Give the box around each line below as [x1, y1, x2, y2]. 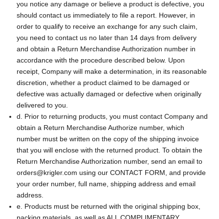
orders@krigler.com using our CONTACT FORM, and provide [17, 168, 206, 176]
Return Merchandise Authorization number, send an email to [17, 157, 202, 165]
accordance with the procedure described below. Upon [17, 56, 185, 64]
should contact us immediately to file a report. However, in [17, 11, 195, 19]
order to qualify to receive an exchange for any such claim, [17, 22, 197, 30]
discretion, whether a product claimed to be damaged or [17, 78, 190, 87]
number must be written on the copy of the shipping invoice [17, 134, 199, 143]
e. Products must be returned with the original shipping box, [17, 202, 200, 210]
